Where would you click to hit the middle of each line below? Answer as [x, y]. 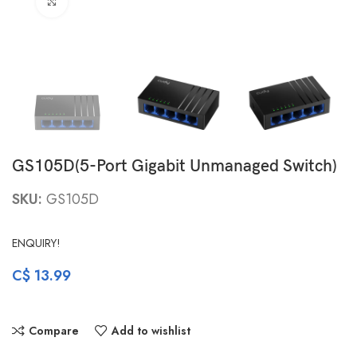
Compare [53, 331]
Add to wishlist [151, 331]
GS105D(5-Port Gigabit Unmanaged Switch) [175, 167]
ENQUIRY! [36, 243]
